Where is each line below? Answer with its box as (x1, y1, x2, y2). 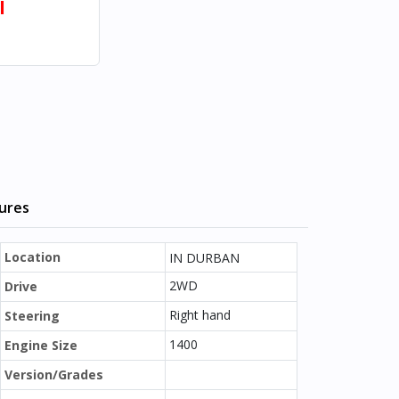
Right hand (169, 306, 231, 323)
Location (4, 248, 61, 265)
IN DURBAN (169, 249, 240, 266)
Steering (4, 307, 60, 324)
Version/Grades (4, 366, 103, 383)
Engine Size (4, 337, 77, 354)
